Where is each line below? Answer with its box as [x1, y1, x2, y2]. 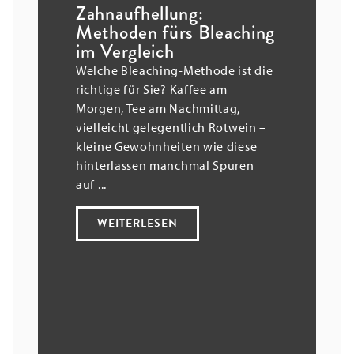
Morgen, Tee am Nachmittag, [76, 100, 241, 116]
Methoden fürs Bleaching [76, 18, 276, 46]
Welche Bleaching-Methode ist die [76, 62, 273, 78]
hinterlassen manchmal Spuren [76, 156, 254, 173]
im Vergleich [76, 37, 175, 65]
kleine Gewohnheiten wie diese [76, 137, 258, 154]
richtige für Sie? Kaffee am [76, 81, 228, 97]
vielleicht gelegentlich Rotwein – [76, 119, 267, 135]
